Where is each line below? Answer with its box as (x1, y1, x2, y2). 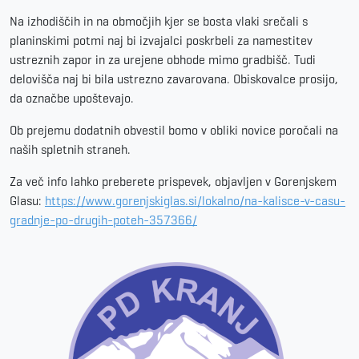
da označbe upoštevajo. (10, 90, 134, 106)
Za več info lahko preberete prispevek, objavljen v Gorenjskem (10, 173, 337, 189)
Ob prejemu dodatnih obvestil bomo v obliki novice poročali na (10, 122, 338, 138)
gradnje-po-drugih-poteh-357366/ (10, 212, 197, 228)
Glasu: (10, 192, 45, 208)
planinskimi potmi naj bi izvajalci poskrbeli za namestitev (10, 32, 313, 48)
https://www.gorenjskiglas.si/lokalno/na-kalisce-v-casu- (45, 192, 345, 208)
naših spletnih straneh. (10, 141, 131, 157)
